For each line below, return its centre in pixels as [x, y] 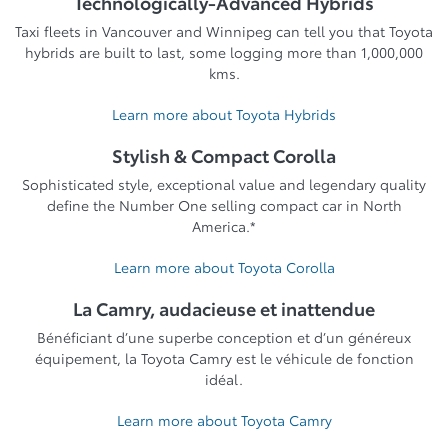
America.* [224, 226]
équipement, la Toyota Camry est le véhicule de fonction [224, 358]
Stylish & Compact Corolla [224, 155]
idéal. [224, 379]
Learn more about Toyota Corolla [224, 267]
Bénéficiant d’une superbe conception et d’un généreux [224, 337]
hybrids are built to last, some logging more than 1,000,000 [224, 52]
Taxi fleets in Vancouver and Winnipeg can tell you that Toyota [224, 31]
